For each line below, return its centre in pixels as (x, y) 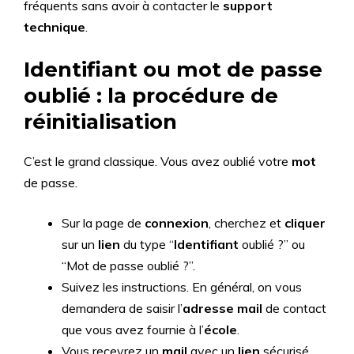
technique (55, 27)
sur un (80, 244)
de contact (294, 308)
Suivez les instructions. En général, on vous (182, 287)
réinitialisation (100, 122)
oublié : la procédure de (151, 96)
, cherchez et (247, 223)
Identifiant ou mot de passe (173, 70)
